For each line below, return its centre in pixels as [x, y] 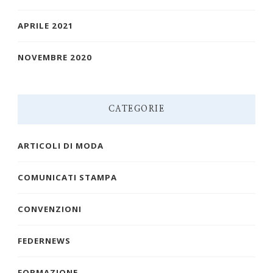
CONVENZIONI [50, 209]
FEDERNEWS [44, 241]
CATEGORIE [136, 109]
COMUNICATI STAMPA [67, 178]
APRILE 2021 [46, 26]
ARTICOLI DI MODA [61, 146]
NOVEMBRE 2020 [55, 58]
